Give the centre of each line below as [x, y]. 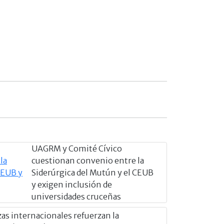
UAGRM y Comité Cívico [77, 148]
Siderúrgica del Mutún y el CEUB [93, 172]
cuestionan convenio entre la [88, 160]
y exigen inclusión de [72, 184]
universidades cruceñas [76, 196]
